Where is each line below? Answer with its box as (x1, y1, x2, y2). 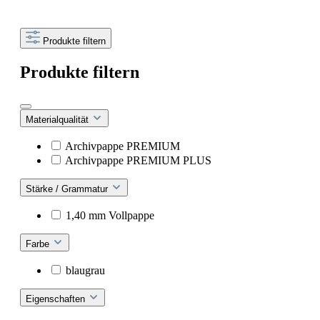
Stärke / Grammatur (26, 184, 111, 195)
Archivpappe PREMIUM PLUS (65, 154, 211, 167)
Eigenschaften (26, 294, 88, 305)
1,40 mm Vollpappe (66, 209, 154, 222)
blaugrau (66, 264, 105, 277)
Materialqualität (26, 114, 91, 126)
